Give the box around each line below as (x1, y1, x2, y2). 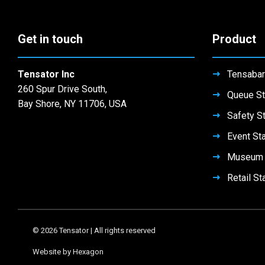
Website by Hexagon (33, 247, 104, 257)
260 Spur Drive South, (18, 83, 107, 95)
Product (212, 32, 256, 47)
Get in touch (18, 32, 83, 47)
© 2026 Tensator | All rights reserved (33, 226, 156, 235)
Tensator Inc (18, 69, 75, 80)
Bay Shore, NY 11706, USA (18, 98, 127, 110)
